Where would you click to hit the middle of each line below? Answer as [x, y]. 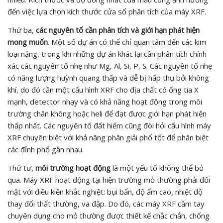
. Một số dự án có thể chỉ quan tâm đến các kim [127, 42]
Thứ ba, [22, 30]
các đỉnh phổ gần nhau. [46, 149]
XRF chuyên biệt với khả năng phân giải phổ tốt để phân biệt [108, 137]
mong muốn [28, 42]
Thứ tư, [21, 167]
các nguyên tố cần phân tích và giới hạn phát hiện [118, 30]
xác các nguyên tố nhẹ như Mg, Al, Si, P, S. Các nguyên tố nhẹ [110, 65]
